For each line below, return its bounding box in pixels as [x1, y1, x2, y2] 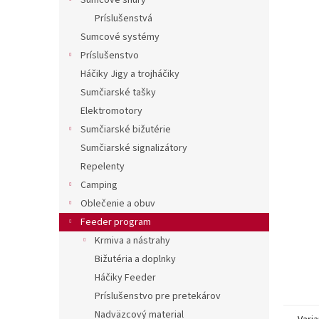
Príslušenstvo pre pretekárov [95, 289, 221, 303]
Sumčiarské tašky [80, 85, 156, 100]
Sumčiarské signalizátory [80, 141, 187, 155]
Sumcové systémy [80, 30, 159, 44]
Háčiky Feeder [95, 271, 156, 285]
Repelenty [80, 159, 125, 174]
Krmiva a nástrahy [95, 234, 170, 248]
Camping [80, 178, 117, 192]
